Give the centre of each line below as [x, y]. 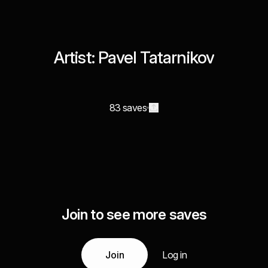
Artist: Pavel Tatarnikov [134, 57]
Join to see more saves [134, 214]
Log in [174, 255]
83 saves [128, 108]
